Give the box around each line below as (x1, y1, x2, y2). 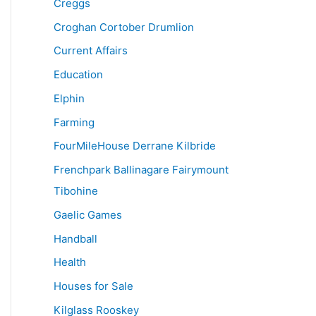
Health (54, 255, 86, 269)
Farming (54, 115, 95, 129)
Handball (54, 231, 97, 245)
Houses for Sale (54, 279, 133, 293)
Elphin (54, 91, 85, 105)
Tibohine (54, 184, 98, 198)
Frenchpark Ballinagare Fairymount (54, 163, 229, 177)
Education (54, 68, 103, 82)
